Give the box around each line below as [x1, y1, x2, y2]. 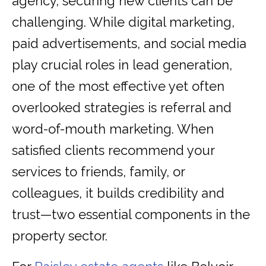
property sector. [12, 228, 107, 244]
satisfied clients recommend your [12, 142, 214, 159]
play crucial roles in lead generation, [12, 57, 232, 73]
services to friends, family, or [12, 164, 185, 180]
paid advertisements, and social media [12, 36, 246, 52]
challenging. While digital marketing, [12, 14, 235, 30]
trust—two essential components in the [12, 207, 250, 223]
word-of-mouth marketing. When [12, 121, 214, 137]
